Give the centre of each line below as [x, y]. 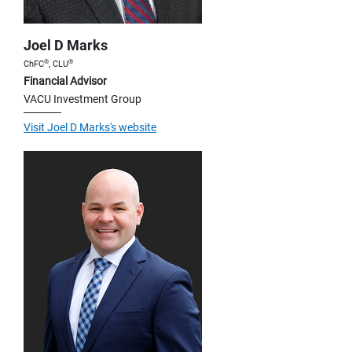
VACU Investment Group [82, 99]
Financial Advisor [65, 81]
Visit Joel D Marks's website [90, 128]
